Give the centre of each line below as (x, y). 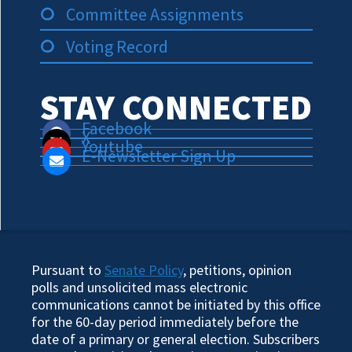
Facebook (116, 128)
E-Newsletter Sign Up (158, 155)
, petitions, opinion (237, 270)
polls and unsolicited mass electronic (139, 287)
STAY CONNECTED (176, 107)
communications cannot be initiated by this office (176, 304)
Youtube (112, 146)
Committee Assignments (154, 14)
